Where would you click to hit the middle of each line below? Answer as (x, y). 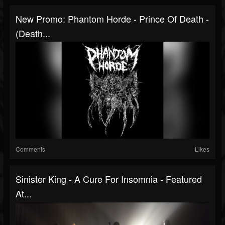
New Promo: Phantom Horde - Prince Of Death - (112, 19)
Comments (30, 149)
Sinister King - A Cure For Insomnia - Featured (109, 179)
